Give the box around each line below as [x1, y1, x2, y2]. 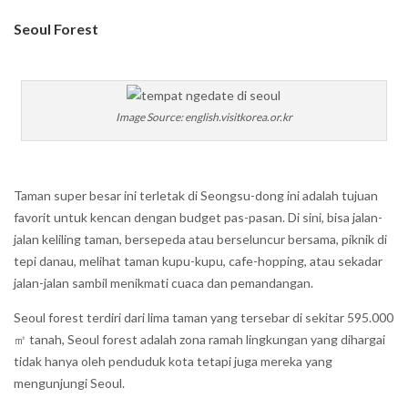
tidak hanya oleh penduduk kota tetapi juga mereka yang [14, 353, 332, 369]
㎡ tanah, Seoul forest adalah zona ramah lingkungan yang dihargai [14, 331, 385, 347]
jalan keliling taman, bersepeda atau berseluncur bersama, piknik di [14, 231, 387, 247]
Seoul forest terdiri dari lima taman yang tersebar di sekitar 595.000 [14, 310, 393, 325]
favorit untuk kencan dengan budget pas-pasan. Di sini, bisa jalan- [14, 209, 382, 225]
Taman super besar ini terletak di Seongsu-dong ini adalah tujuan [14, 188, 378, 203]
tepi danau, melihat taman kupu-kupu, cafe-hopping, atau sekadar [14, 253, 382, 269]
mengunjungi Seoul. [14, 375, 125, 391]
